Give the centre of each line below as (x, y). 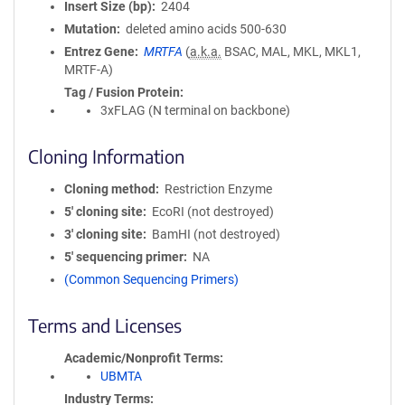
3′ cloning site (104, 234)
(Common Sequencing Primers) (151, 279)
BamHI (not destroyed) (216, 234)
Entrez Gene (99, 52)
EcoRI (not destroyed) (212, 212)
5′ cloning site (104, 212)
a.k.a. (205, 52)
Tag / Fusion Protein (122, 92)
